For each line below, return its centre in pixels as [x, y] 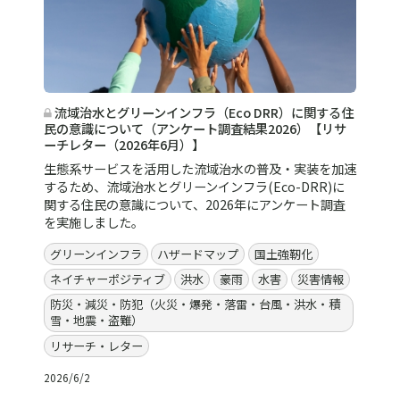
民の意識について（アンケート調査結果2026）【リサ [195, 129]
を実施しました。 [93, 221]
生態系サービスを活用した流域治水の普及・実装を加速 [200, 168]
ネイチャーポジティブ [107, 279]
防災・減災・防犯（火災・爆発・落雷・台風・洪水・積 [195, 304]
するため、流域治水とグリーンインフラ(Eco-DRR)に [194, 186]
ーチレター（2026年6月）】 [124, 145]
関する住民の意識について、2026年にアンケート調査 [194, 204]
